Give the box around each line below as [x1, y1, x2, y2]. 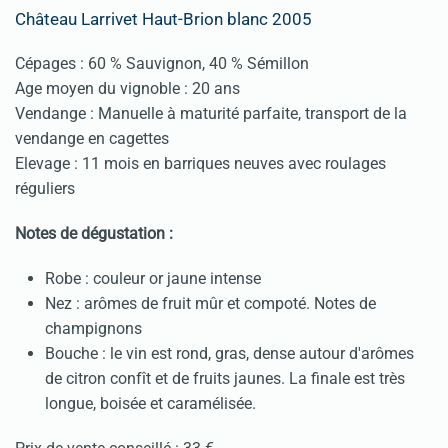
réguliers [15, 179, 75, 199]
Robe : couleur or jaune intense [45, 269, 261, 289]
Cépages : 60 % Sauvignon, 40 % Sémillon [15, 54, 309, 74]
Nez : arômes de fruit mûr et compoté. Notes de [45, 294, 376, 314]
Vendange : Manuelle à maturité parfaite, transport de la [15, 104, 407, 124]
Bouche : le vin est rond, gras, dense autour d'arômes [45, 344, 414, 364]
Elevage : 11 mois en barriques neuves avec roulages [15, 154, 386, 174]
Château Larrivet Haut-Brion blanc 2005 [15, 9, 312, 30]
